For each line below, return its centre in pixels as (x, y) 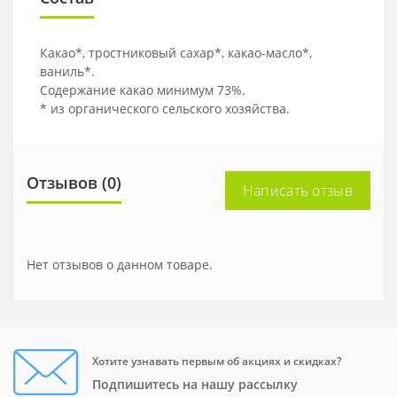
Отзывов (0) (74, 182)
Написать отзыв (297, 190)
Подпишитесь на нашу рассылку (195, 384)
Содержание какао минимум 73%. (143, 90)
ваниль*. (67, 71)
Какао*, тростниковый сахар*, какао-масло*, (176, 52)
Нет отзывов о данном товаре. (120, 264)
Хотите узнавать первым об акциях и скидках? (217, 361)
